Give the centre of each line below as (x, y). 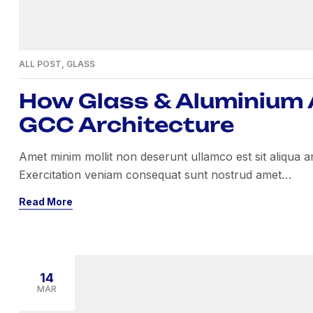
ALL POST (40, 64)
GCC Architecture (126, 125)
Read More (46, 202)
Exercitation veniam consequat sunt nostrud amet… (155, 175)
